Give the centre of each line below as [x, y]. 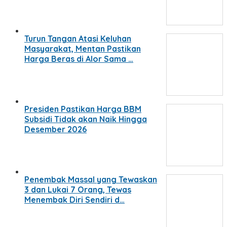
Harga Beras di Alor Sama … [79, 59]
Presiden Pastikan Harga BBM [83, 109]
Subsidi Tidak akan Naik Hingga [86, 119]
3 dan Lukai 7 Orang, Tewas [78, 189]
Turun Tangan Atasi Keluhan [78, 38]
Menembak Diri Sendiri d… [74, 199]
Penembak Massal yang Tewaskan [91, 179]
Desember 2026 [55, 129]
